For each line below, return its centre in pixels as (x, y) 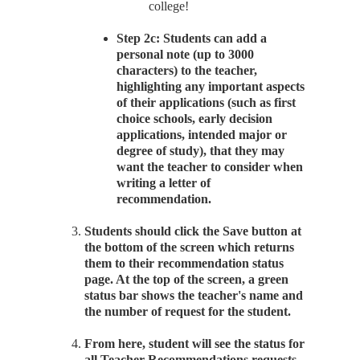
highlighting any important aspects (211, 86)
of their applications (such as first (206, 102)
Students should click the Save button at (193, 231)
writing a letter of (164, 183)
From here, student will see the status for (194, 344)
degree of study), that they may (200, 151)
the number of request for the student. (188, 311)
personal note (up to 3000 (185, 54)
